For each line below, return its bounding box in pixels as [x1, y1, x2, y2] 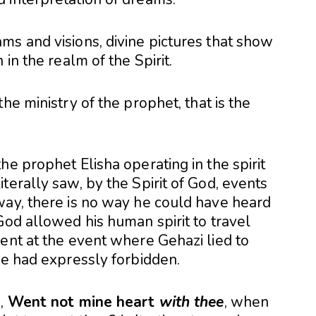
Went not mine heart [7, 292, 159, 312]
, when [224, 292, 269, 312]
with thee [159, 292, 224, 312]
